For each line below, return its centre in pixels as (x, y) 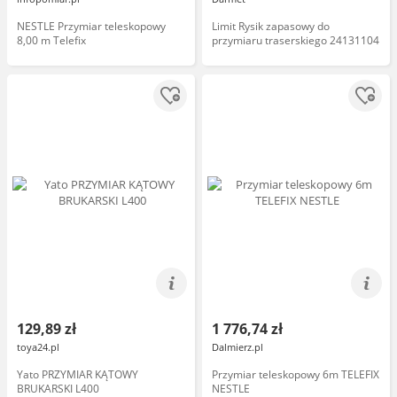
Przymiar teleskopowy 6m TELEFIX (296, 374)
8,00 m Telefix (51, 40)
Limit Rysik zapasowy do (271, 26)
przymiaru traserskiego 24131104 (296, 40)
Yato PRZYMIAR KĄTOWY (78, 374)
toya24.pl (38, 347)
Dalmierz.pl (237, 347)
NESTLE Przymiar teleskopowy (91, 26)
